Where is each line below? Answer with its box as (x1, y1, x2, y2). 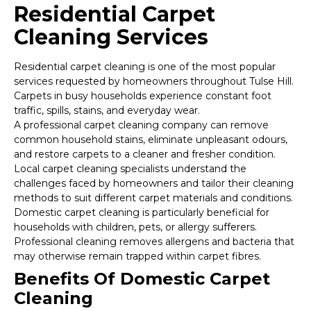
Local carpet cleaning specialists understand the (14, 162, 246, 176)
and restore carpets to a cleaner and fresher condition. (14, 148, 276, 161)
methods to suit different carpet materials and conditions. (14, 192, 293, 205)
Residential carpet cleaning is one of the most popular (14, 60, 276, 74)
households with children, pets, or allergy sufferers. (14, 221, 257, 234)
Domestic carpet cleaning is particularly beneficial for (14, 206, 269, 219)
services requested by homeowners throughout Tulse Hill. (14, 75, 294, 88)
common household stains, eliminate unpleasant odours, (14, 133, 287, 146)
